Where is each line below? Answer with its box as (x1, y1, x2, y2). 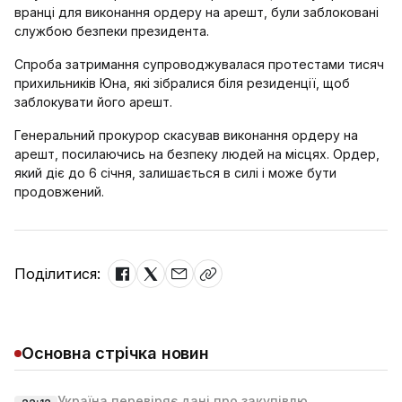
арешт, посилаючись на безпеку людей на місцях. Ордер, (14, 146, 380, 162)
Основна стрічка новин (22, 344, 209, 363)
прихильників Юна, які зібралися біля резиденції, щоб (14, 75, 350, 91)
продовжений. (14, 184, 104, 199)
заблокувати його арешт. (14, 94, 172, 109)
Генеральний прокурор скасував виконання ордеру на (14, 127, 358, 143)
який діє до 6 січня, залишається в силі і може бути (14, 165, 336, 180)
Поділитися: (14, 265, 100, 283)
